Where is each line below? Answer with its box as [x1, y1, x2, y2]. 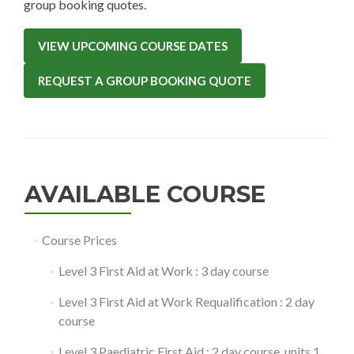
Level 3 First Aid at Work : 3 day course [58, 263, 269, 278]
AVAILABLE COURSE [24, 180, 265, 208]
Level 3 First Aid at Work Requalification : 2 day [58, 294, 314, 309]
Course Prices [41, 232, 117, 247]
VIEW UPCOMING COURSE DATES [38, 39, 228, 53]
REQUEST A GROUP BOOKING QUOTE [38, 73, 251, 88]
